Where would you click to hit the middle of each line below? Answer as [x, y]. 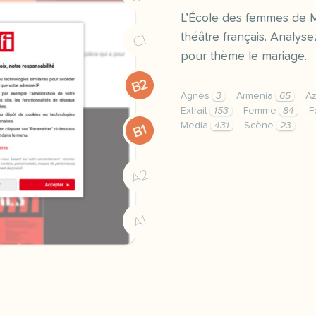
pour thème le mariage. [244, 56]
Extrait [195, 111]
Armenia [256, 96]
